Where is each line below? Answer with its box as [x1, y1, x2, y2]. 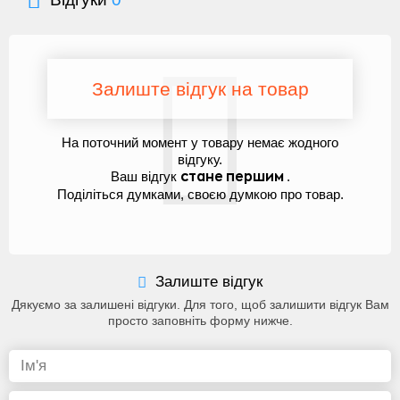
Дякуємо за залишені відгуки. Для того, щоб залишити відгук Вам [11, 297, 389, 312]
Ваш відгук [110, 169, 180, 185]
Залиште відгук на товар [91, 79, 309, 100]
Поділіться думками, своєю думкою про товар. [56, 187, 344, 203]
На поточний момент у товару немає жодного [62, 135, 338, 151]
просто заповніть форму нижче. [107, 313, 293, 329]
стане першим [179, 171, 287, 185]
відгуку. [178, 152, 222, 168]
